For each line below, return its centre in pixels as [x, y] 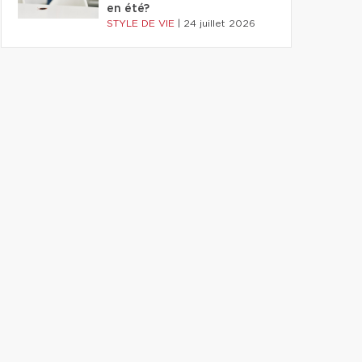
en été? [128, 9]
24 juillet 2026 [219, 23]
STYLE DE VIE [142, 23]
